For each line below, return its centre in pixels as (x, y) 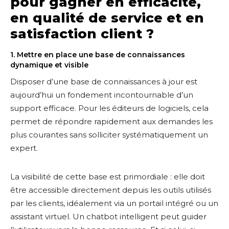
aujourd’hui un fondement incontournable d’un (102, 95)
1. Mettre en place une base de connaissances (98, 55)
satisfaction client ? (82, 34)
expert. (24, 148)
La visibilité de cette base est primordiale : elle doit (108, 177)
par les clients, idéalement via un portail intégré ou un (114, 203)
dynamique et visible (49, 65)
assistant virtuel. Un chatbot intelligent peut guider (108, 216)
